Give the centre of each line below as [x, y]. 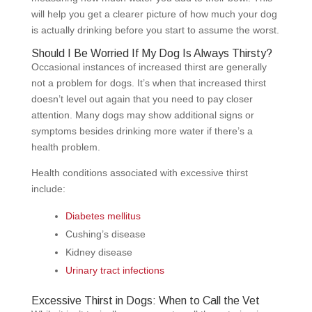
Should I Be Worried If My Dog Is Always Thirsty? [151, 53]
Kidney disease [99, 252]
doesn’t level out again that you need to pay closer [142, 99]
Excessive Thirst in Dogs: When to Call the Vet [145, 300]
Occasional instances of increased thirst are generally [149, 67]
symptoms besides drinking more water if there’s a [142, 131]
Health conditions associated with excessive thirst [139, 172]
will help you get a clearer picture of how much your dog [154, 14]
